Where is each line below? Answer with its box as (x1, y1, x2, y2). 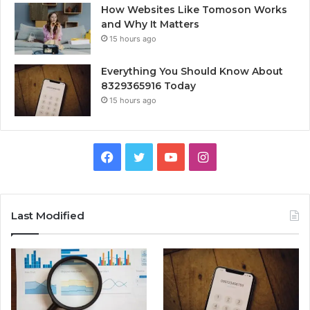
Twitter (144, 148, 187, 163)
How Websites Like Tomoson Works (101, 3, 287, 16)
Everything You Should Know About (101, 64, 283, 77)
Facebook (113, 148, 171, 163)
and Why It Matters (101, 17, 199, 30)
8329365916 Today (101, 79, 196, 92)
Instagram (207, 148, 267, 163)
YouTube (176, 148, 227, 163)
